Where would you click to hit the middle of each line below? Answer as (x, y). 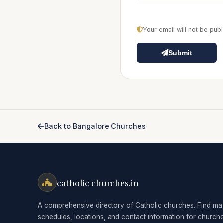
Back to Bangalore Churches (95, 126)
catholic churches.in (98, 182)
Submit (180, 53)
